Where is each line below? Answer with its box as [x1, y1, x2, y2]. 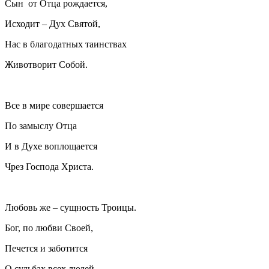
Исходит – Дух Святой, [5, 18, 100, 29]
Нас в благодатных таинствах [5, 38, 127, 49]
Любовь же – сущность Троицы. [5, 202, 136, 213]
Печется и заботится [5, 243, 88, 253]
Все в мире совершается [5, 100, 103, 110]
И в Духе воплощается [5, 141, 97, 151]
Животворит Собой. [5, 59, 88, 70]
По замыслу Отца [5, 120, 82, 131]
